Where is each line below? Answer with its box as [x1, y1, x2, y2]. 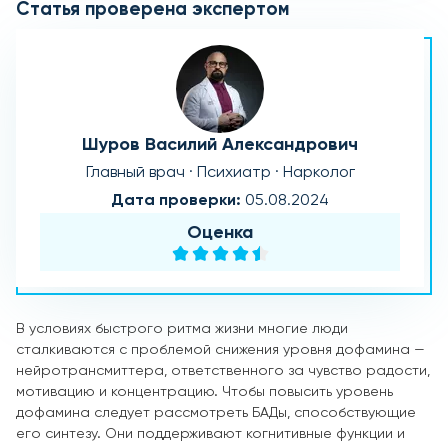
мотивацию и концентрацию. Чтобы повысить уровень [16, 384, 393, 399]
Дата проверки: [111, 192, 245, 209]
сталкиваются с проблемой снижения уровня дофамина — [16, 342, 425, 357]
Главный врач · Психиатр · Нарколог [85, 164, 355, 181]
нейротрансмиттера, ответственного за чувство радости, [16, 363, 430, 378]
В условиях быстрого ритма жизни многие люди [16, 321, 348, 336]
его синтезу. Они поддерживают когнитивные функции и [16, 426, 405, 441]
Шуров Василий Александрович [82, 135, 358, 154]
